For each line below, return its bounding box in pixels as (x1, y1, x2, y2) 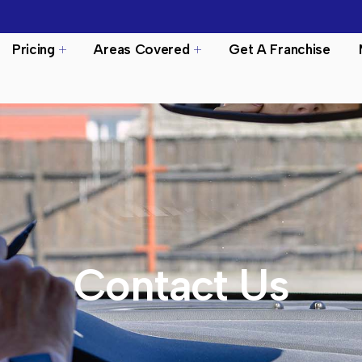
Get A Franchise (229, 40, 330, 57)
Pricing (11, 40, 55, 57)
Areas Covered (94, 40, 190, 57)
